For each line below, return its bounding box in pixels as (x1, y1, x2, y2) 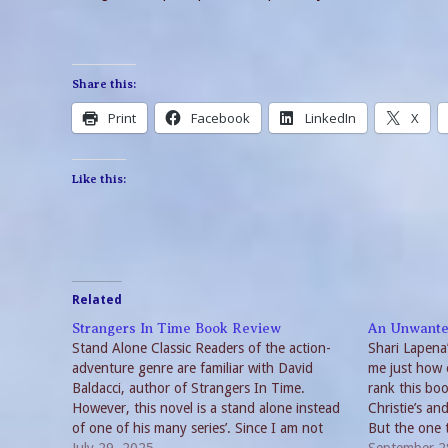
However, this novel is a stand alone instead (72, 400, 340, 416)
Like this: (72, 172, 126, 186)
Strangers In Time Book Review (72, 321, 281, 336)
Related (72, 293, 122, 307)
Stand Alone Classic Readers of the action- (72, 340, 331, 356)
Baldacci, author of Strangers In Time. (72, 380, 305, 396)
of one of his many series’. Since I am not (72, 420, 323, 436)
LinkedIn (305, 109, 356, 127)
